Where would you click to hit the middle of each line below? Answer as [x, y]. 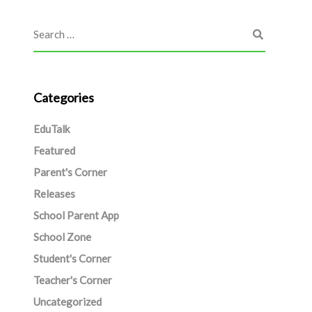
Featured [54, 150]
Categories [63, 97]
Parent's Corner [70, 172]
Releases [54, 194]
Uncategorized [67, 302]
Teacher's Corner [72, 280]
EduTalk [51, 129]
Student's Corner [72, 258]
